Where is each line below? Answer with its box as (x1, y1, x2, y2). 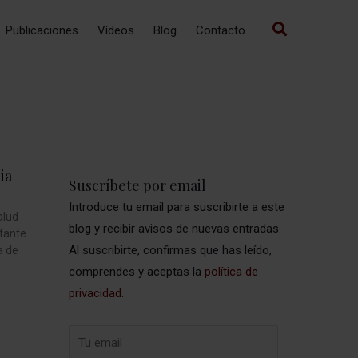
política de (205, 265, 258, 279)
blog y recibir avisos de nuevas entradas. (69, 221, 281, 236)
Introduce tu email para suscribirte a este (69, 200, 284, 214)
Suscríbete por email (69, 176, 206, 195)
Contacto (196, 23, 245, 38)
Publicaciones (6, 23, 78, 38)
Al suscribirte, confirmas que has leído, (69, 243, 272, 257)
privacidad (69, 286, 121, 300)
